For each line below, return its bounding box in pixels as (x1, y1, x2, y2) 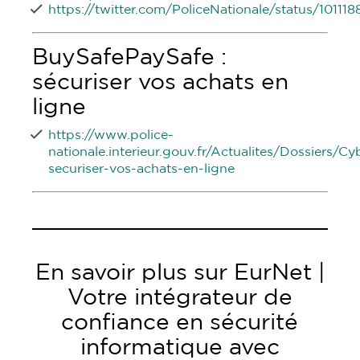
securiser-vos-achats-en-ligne (48, 162, 235, 175)
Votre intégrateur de (67, 287, 292, 309)
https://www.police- (48, 129, 174, 141)
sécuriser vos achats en (32, 72, 289, 94)
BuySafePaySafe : (32, 47, 227, 69)
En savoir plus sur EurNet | (35, 262, 325, 284)
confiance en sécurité (61, 312, 299, 334)
